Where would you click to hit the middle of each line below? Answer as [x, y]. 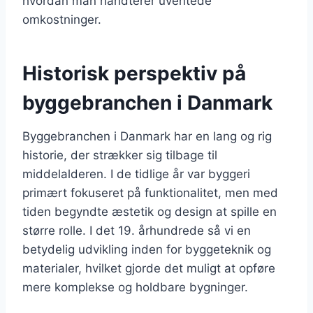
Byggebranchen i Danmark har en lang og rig [147, 136]
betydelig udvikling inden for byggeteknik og [147, 249]
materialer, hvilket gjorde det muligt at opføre [149, 268]
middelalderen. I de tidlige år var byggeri [136, 174]
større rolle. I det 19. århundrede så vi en [137, 230]
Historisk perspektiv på [134, 73]
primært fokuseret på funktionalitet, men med [150, 192]
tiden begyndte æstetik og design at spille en [150, 211]
